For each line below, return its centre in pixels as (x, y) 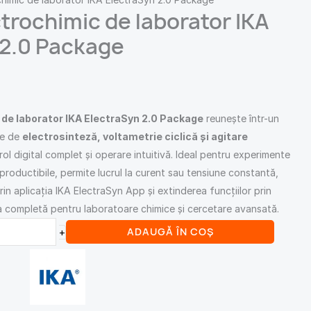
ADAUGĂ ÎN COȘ (170, 232)
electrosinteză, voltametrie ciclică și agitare (135, 136)
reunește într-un (242, 118)
